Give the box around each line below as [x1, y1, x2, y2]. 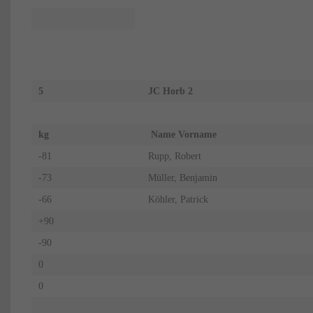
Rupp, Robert [147, 150, 201, 161]
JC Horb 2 [147, 85, 193, 96]
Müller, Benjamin [147, 172, 217, 183]
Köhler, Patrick [147, 194, 208, 205]
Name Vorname [147, 129, 228, 140]
